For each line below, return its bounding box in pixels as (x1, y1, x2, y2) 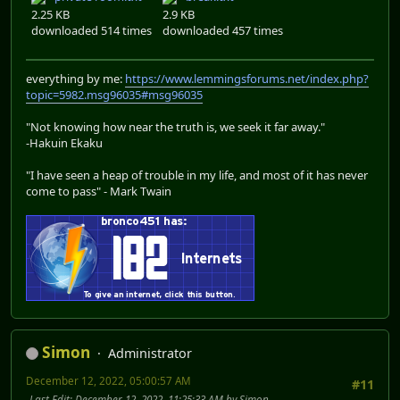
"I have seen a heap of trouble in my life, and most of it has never (26, 166, 368, 183)
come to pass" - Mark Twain (26, 182, 171, 199)
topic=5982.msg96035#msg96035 (26, 86, 203, 103)
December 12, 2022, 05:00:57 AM (26, 373, 191, 387)
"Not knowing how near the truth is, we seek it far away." (26, 118, 325, 135)
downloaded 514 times (31, 21, 152, 38)
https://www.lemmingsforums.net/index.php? (125, 70, 369, 87)
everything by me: (26, 70, 125, 87)
